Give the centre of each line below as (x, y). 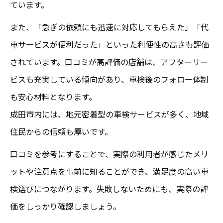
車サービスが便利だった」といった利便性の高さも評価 (110, 44)
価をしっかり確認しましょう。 (65, 206)
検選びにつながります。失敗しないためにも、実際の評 (109, 188)
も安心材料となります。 (53, 96)
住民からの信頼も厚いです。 (61, 131)
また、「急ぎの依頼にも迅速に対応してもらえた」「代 (109, 27)
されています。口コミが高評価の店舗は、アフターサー (109, 61)
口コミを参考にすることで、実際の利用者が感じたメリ (109, 154)
